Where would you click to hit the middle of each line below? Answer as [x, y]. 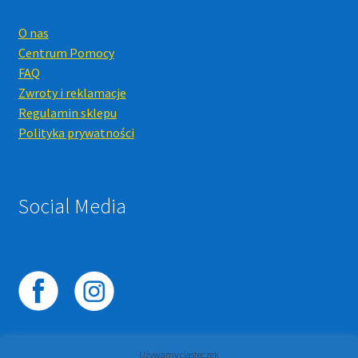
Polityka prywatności [76, 133]
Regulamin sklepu [67, 113]
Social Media [72, 207]
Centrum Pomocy [66, 53]
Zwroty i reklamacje [72, 93]
